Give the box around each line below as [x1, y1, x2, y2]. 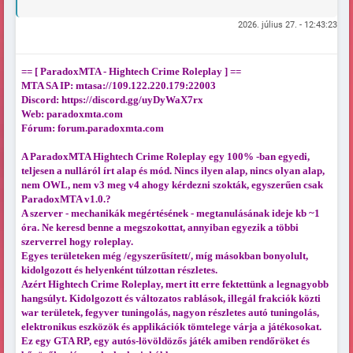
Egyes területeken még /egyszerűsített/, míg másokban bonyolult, [20, 250, 308, 262]
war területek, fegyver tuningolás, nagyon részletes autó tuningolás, [20, 307, 319, 319]
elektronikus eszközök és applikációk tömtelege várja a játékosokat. [20, 321, 321, 333]
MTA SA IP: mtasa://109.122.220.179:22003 [20, 80, 216, 92]
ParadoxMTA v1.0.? [20, 193, 111, 206]
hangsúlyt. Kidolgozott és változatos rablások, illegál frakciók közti [20, 292, 321, 305]
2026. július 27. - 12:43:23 [238, 20, 337, 31]
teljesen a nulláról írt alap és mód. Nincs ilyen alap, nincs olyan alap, [20, 165, 325, 177]
